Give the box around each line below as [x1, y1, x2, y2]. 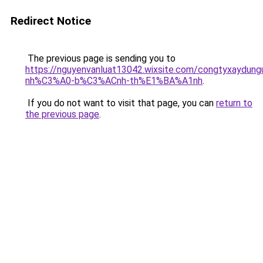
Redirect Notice [11, 14, 91, 28]
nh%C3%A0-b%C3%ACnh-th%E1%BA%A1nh [25, 75, 203, 86]
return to [216, 97, 252, 109]
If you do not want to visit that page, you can [25, 97, 216, 109]
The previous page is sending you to [25, 53, 176, 64]
